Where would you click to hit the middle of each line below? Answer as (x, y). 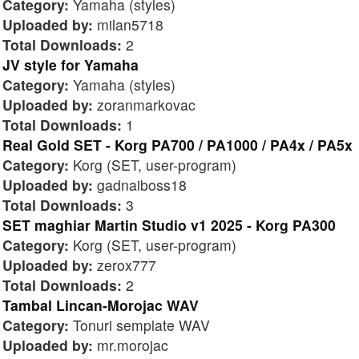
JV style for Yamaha (71, 64)
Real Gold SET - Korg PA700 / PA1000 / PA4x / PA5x (177, 144)
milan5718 (128, 24)
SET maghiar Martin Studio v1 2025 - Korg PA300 (169, 224)
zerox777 (125, 264)
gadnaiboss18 (140, 184)
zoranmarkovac (144, 104)
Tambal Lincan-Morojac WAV (101, 305)
